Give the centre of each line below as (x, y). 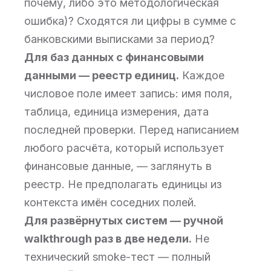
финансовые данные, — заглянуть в (118, 166)
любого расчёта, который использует (124, 148)
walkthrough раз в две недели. (108, 239)
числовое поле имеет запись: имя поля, (128, 93)
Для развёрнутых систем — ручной (124, 220)
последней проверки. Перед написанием (132, 130)
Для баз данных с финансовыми (114, 57)
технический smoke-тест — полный (117, 257)
